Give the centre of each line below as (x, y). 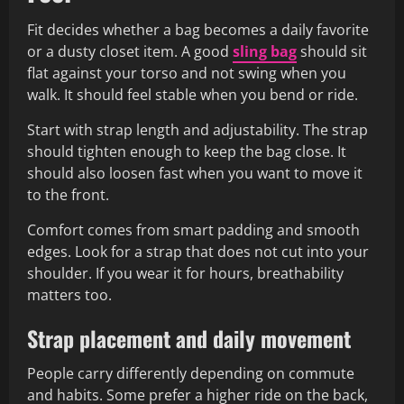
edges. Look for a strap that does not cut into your (198, 252)
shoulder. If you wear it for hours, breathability (185, 274)
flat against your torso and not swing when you (187, 73)
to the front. (68, 195)
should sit (332, 52)
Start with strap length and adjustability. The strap (197, 130)
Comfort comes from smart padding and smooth (193, 230)
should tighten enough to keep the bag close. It (187, 152)
